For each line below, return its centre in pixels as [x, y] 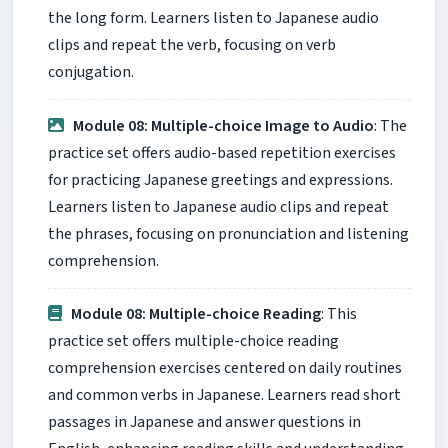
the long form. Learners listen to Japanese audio [213, 18]
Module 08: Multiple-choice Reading [196, 314]
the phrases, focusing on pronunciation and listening [228, 233]
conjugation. [91, 72]
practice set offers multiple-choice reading [193, 341]
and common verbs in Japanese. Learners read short [224, 395]
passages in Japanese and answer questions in [204, 422]
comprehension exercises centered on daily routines [225, 368]
